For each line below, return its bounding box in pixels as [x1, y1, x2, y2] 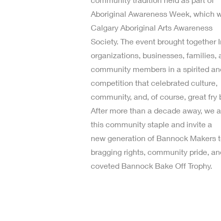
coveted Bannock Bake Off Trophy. [91, 160, 212, 170]
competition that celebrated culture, [91, 77, 218, 87]
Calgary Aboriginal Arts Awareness [91, 22, 213, 32]
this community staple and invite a [91, 119, 212, 129]
